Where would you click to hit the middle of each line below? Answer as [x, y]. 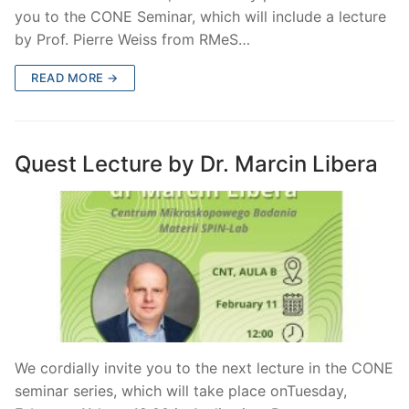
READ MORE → [75, 77]
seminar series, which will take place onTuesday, [181, 391]
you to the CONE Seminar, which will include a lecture [200, 16]
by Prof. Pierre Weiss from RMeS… [132, 39]
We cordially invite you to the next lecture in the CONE [204, 368]
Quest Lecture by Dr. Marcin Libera [196, 163]
